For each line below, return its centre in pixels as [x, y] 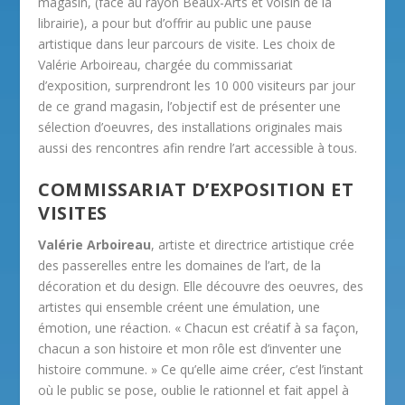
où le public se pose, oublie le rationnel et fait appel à [194, 391]
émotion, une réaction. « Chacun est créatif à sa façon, [199, 328]
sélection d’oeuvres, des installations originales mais [191, 127]
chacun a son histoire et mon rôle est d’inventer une [190, 349]
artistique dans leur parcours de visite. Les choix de [187, 43]
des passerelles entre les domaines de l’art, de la [180, 266]
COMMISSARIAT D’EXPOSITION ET [196, 190]
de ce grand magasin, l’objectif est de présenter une [190, 106]
